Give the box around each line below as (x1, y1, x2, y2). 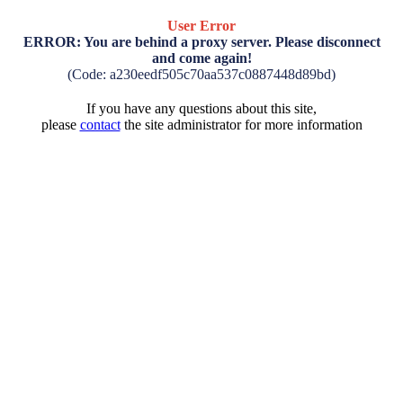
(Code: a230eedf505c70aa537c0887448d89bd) (67, 67, 336, 82)
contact (79, 117, 121, 132)
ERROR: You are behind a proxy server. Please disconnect (22, 34, 381, 49)
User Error (167, 18, 236, 33)
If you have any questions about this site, (86, 101, 317, 116)
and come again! (151, 50, 252, 66)
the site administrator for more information (120, 117, 363, 132)
